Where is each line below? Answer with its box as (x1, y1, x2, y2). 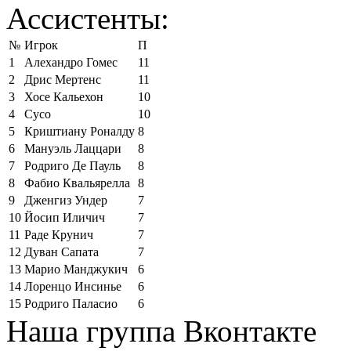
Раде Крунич (24, 227, 93, 241)
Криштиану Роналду (24, 124, 135, 138)
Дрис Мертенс (24, 72, 101, 86)
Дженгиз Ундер (24, 193, 107, 207)
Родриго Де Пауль (24, 158, 121, 172)
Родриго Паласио (24, 296, 118, 310)
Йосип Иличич (24, 210, 105, 224)
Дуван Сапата (24, 244, 99, 259)
